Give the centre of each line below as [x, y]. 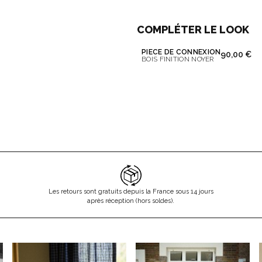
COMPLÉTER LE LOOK [193, 30]
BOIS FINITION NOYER [178, 59]
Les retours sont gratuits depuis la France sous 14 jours [131, 192]
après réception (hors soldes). [131, 201]
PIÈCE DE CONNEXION [181, 52]
